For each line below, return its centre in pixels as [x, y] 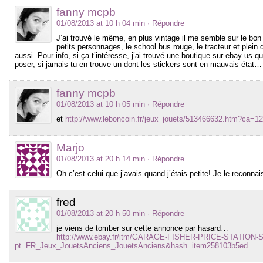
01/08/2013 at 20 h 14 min [101, 159]
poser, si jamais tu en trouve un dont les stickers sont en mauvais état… [138, 64]
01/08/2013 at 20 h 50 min [101, 213]
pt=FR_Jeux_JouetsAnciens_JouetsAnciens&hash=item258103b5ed [131, 245]
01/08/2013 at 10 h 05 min [101, 104]
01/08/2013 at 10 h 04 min [101, 23]
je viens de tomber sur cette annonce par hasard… [142, 228]
